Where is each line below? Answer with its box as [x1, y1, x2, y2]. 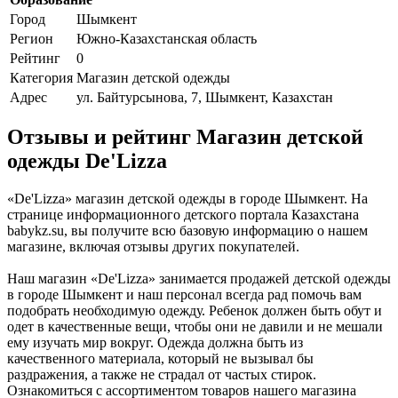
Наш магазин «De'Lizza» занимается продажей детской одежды [7, 271, 391, 287]
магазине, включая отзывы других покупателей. [7, 239, 299, 255]
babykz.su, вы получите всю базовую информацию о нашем [7, 223, 368, 239]
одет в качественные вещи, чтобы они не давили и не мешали [7, 319, 383, 335]
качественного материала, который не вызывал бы [7, 351, 314, 367]
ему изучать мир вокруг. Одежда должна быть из [7, 335, 303, 351]
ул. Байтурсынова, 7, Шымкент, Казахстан [76, 89, 333, 105]
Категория [10, 69, 73, 85]
